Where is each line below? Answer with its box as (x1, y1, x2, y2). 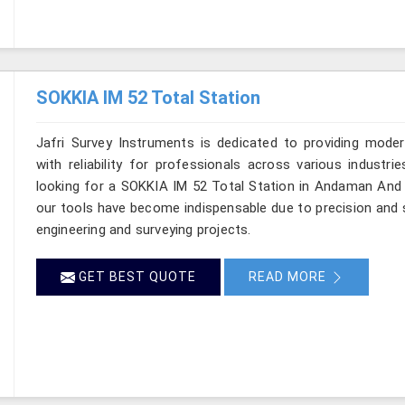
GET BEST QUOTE (74, 268, 196, 284)
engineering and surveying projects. (35, 221, 251, 238)
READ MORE (248, 268, 330, 284)
